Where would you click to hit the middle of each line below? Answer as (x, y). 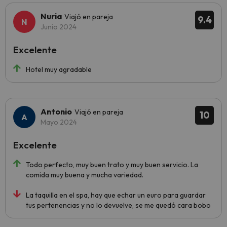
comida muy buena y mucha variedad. (85, 175)
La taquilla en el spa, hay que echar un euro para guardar (116, 195)
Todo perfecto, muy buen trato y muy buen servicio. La (112, 165)
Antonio (56, 111)
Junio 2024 (59, 27)
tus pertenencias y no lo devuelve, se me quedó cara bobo (118, 205)
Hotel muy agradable (59, 69)
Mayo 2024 (59, 122)
